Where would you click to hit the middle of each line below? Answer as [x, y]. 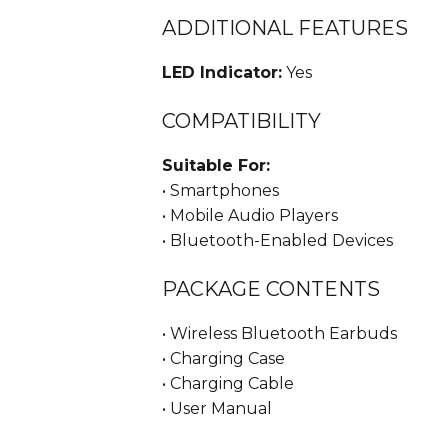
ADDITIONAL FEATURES [285, 28]
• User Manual [217, 409]
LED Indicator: [222, 73]
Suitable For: [216, 166]
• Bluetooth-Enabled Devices [277, 241]
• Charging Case [223, 359]
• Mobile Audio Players [250, 216]
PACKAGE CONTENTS [271, 289]
